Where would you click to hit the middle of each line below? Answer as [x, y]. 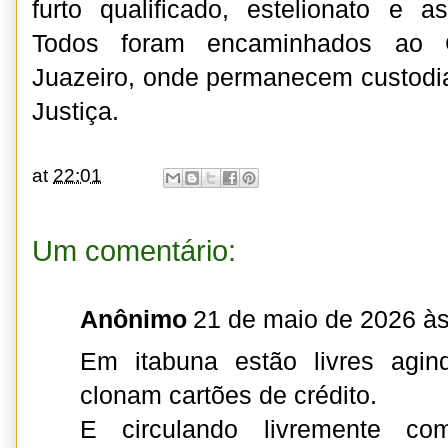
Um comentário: [134, 251]
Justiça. [75, 112]
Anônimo [133, 320]
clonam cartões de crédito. [228, 396]
